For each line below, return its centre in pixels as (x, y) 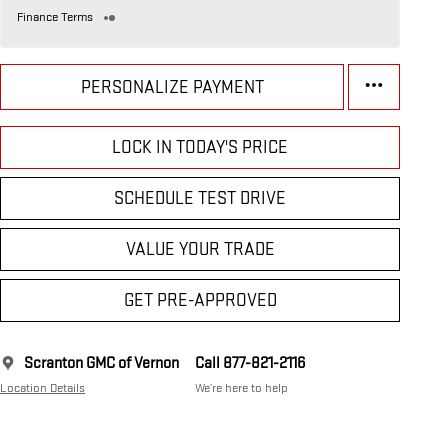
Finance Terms (55, 17)
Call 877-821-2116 (250, 364)
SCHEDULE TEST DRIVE (200, 199)
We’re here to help (241, 388)
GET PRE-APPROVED (200, 301)
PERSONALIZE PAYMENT (172, 87)
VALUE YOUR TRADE (200, 250)
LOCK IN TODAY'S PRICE (200, 148)
